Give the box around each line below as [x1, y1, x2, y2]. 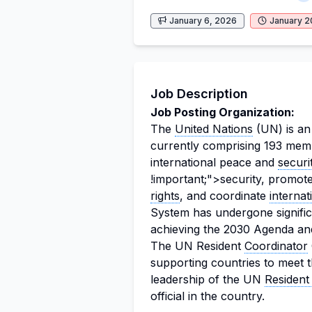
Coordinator [244, 239, 308, 253]
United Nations [175, 122, 253, 136]
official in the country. [150, 289, 265, 303]
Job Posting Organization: [150, 105, 295, 119]
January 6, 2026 [169, 15, 237, 26]
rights [150, 189, 180, 203]
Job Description [150, 86, 248, 101]
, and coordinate [180, 189, 270, 203]
